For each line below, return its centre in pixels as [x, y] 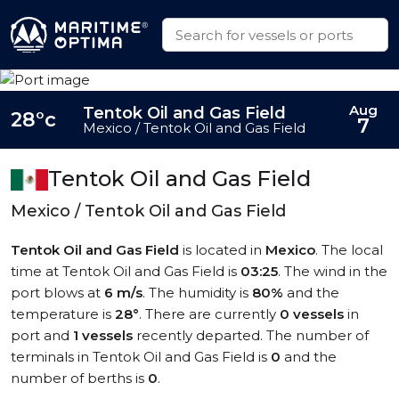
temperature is [63, 314]
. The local [349, 250]
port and [42, 335]
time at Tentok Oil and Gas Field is [126, 271]
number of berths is [79, 378]
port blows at [57, 293]
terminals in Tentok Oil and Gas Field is [141, 357]
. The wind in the [333, 271]
